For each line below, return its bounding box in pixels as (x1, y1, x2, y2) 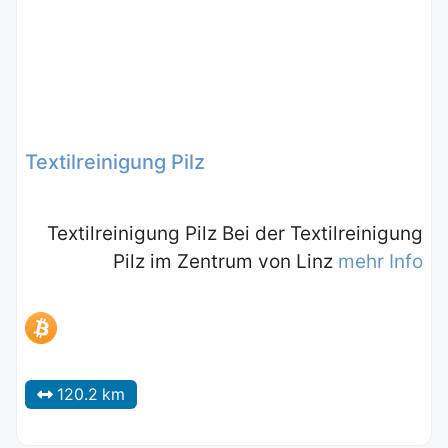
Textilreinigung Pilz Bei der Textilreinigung (47, 221, 423, 245)
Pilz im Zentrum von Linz (113, 249, 338, 273)
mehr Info (338, 249, 423, 273)
